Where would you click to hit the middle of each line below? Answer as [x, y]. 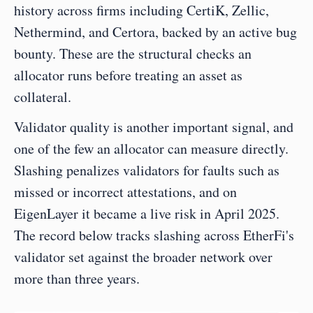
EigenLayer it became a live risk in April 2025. [147, 213]
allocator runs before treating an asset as [128, 75]
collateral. [43, 97]
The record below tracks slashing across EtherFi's [154, 235]
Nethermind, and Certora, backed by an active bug [155, 32]
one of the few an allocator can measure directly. [151, 148]
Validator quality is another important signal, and [154, 127]
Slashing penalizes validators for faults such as [147, 170]
